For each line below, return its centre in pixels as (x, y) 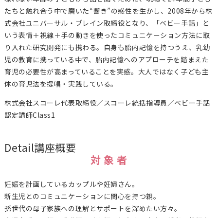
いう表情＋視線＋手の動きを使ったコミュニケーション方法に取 (107, 35)
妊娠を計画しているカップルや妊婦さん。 (72, 184)
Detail (19, 148)
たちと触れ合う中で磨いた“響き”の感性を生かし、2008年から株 (108, 11)
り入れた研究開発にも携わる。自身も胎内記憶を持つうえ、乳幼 (107, 47)
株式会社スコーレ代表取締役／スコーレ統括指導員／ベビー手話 (107, 103)
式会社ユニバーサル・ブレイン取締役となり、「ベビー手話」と (107, 23)
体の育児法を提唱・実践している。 (61, 84)
